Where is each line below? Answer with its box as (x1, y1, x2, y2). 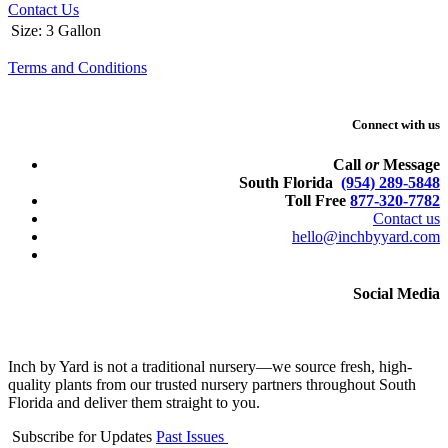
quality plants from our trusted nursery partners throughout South (8, 376, 416, 394)
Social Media (353, 284, 440, 302)
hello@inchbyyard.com (292, 227, 440, 245)
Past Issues (156, 428, 228, 446)
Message (379, 155, 440, 173)
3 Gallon (46, 22, 101, 40)
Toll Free (285, 191, 350, 209)
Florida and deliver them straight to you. (8, 394, 260, 412)
